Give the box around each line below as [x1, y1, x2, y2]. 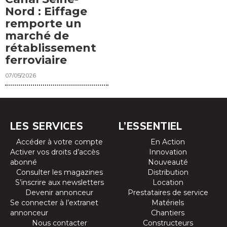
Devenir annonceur [25, 188, 93, 198]
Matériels [152, 198, 184, 208]
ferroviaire [5, 53, 67, 67]
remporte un [5, 17, 82, 31]
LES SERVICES [10, 120, 84, 133]
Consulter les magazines [16, 168, 103, 177]
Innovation [148, 147, 187, 157]
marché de [5, 29, 69, 43]
